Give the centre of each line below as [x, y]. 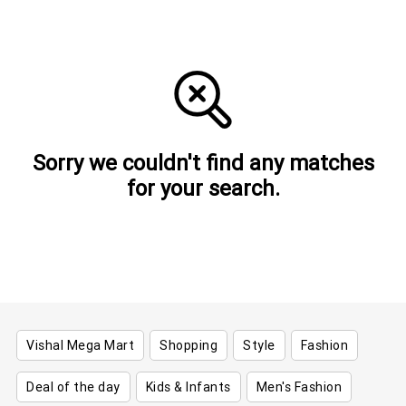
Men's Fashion [299, 387]
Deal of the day [73, 387]
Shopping [188, 345]
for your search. [203, 188]
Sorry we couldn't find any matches [203, 163]
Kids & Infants [188, 387]
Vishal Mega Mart [80, 345]
